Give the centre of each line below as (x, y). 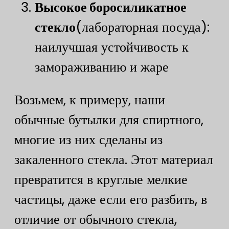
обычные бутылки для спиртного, (109, 120)
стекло (55, 27)
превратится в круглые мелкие (101, 180)
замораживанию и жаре (102, 67)
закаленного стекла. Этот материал (114, 160)
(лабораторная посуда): (143, 27)
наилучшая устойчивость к (112, 47)
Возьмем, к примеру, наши (90, 100)
